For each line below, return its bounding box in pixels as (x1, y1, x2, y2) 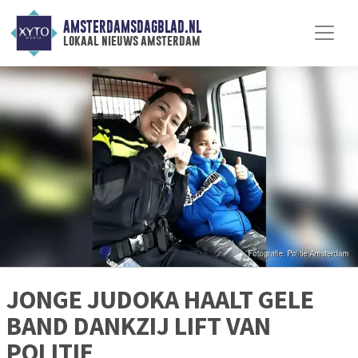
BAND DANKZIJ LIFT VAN (6, 310, 271, 343)
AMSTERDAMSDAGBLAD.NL (62, 18, 201, 36)
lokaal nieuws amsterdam (62, 33, 201, 49)
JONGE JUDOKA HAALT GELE (6, 284, 314, 316)
